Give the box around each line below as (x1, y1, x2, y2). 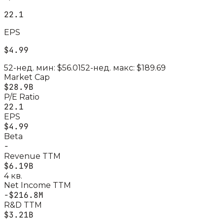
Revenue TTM (4, 151, 61, 161)
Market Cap (4, 72, 50, 82)
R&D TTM (4, 200, 42, 210)
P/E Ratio (4, 92, 39, 102)
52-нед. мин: (4, 63, 57, 73)
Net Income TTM (4, 180, 71, 190)
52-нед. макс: (81, 63, 137, 73)
